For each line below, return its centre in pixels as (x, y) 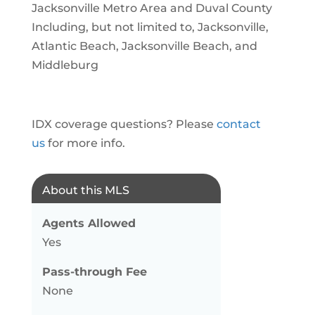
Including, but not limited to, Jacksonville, (150, 27)
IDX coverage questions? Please (124, 124)
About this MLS (85, 190)
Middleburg (65, 65)
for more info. (85, 143)
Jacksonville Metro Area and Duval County (152, 8)
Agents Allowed (89, 223)
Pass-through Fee (94, 272)
